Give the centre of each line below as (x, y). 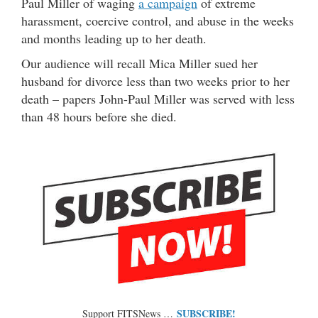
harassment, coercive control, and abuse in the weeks (158, 21)
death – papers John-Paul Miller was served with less (158, 99)
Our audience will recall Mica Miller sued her (139, 64)
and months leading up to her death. (114, 39)
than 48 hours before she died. (99, 117)
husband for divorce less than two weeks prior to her (155, 81)
